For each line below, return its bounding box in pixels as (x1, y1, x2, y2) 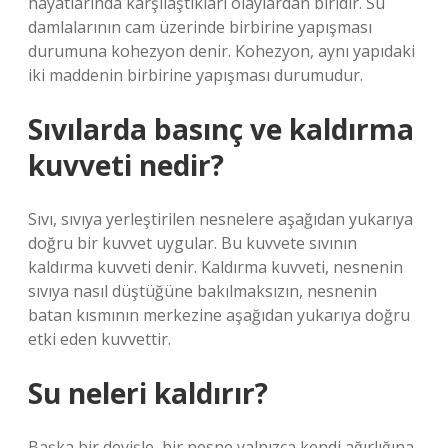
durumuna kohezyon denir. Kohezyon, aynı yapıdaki (28, 40, 415, 62)
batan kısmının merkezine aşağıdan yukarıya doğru (28, 304, 410, 326)
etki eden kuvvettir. (28, 328, 171, 350)
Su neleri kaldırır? (28, 374, 268, 412)
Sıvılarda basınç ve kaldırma (28, 110, 414, 148)
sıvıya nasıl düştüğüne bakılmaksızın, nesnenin (28, 280, 377, 302)
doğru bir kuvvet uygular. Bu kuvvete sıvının (28, 232, 357, 254)
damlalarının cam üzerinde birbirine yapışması (28, 16, 372, 38)
